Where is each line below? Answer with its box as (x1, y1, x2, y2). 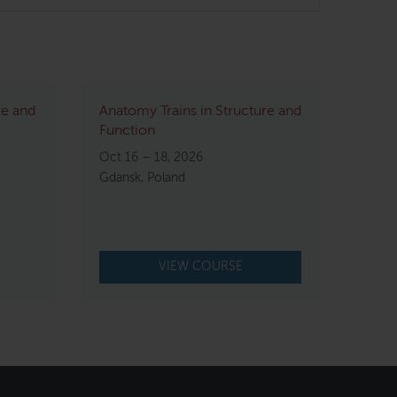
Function (99, 123, 155, 138)
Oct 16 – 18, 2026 (99, 151, 203, 164)
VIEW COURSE (158, 260, 243, 273)
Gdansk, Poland (99, 171, 185, 184)
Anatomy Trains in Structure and (99, 104, 301, 119)
